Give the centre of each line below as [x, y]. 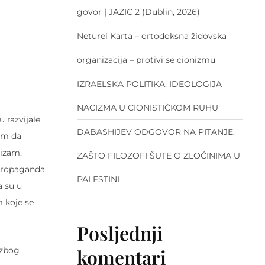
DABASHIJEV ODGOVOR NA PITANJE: [156, 132]
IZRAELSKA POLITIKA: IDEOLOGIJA [149, 84]
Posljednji [119, 233]
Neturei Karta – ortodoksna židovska [151, 36]
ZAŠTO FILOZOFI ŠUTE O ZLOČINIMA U [158, 156]
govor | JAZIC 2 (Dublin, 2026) [138, 12]
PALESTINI [98, 180]
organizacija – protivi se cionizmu [146, 60]
